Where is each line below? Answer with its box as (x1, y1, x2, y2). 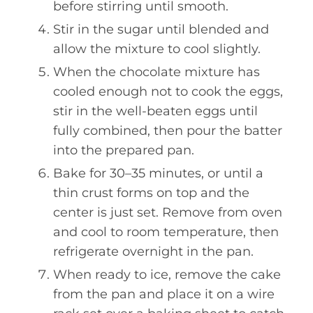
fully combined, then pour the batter (53, 122, 282, 138)
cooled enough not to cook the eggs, (53, 83, 283, 99)
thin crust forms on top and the (53, 184, 249, 201)
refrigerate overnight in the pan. (53, 243, 254, 259)
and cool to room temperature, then (53, 224, 279, 240)
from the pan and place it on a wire (53, 286, 275, 302)
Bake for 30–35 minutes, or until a (53, 165, 263, 181)
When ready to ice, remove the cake (53, 266, 281, 282)
